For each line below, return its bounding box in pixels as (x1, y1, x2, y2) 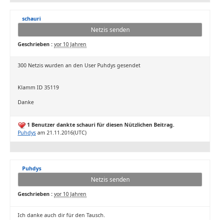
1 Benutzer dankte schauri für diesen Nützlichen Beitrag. (26, 121, 174, 128)
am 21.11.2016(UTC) (36, 129, 86, 137)
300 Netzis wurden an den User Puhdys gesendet (18, 62, 140, 69)
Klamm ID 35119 (18, 84, 59, 91)
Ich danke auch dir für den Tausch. (18, 212, 105, 219)
